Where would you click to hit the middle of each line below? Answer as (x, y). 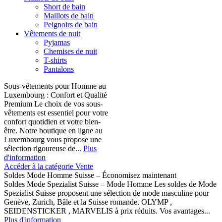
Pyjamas (57, 42)
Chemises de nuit (70, 51)
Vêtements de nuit (52, 33)
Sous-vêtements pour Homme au (55, 86)
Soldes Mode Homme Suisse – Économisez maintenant (90, 175)
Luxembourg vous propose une (53, 139)
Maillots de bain (69, 16)
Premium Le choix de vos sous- (53, 104)
